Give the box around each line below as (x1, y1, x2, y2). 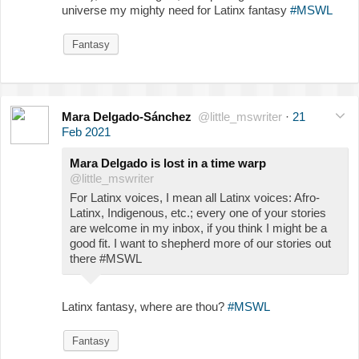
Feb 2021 (62, 125, 111, 139)
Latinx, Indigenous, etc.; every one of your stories (70, 206, 326, 220)
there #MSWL (70, 252, 142, 266)
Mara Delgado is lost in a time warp (70, 156, 266, 171)
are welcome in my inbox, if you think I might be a (70, 221, 327, 236)
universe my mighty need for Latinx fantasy (62, 3, 290, 18)
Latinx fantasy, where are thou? (62, 300, 228, 314)
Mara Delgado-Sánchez (62, 110, 192, 124)
